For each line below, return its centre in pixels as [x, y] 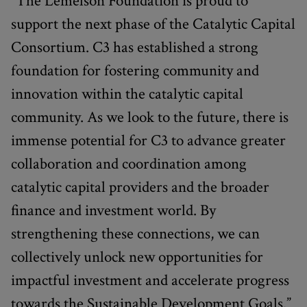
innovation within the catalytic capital [127, 94]
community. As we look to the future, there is [150, 117]
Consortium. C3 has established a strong [135, 47]
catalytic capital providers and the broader [140, 187]
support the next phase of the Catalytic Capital [153, 24]
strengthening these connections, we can [135, 233]
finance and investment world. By [113, 210]
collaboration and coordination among [129, 163]
